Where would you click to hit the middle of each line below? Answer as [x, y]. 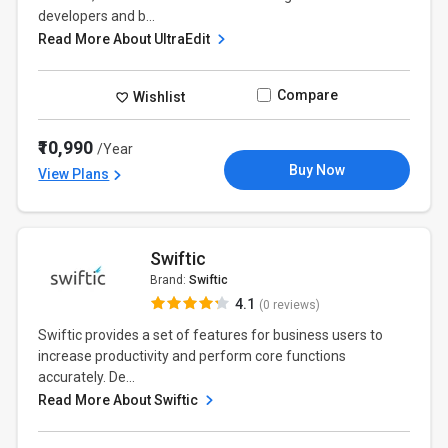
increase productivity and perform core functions [192, 356]
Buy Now [316, 170]
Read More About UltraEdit [126, 39]
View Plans [74, 174]
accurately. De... [87, 377]
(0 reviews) [289, 305]
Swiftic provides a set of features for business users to [211, 335]
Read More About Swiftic [120, 400]
